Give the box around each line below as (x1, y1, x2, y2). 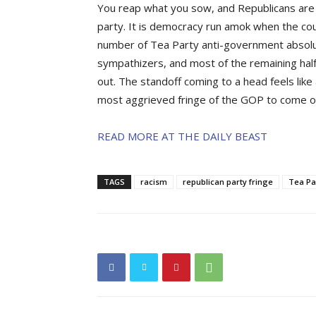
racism (140, 176, 167, 187)
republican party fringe (183, 176, 273, 187)
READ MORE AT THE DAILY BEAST (97, 129, 267, 143)
